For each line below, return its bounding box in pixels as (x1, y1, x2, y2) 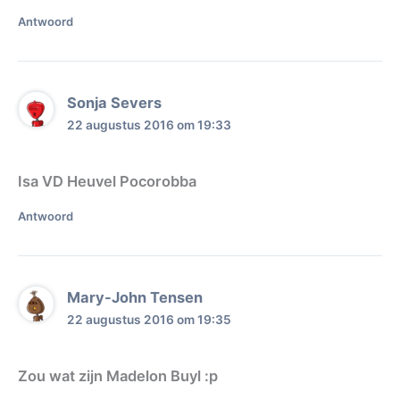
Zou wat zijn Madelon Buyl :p (18, 367, 218, 386)
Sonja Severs (67, 93, 162, 112)
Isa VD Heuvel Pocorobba (18, 172, 196, 191)
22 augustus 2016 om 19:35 (67, 312, 232, 327)
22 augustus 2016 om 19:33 (67, 117, 232, 132)
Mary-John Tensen (67, 287, 204, 306)
